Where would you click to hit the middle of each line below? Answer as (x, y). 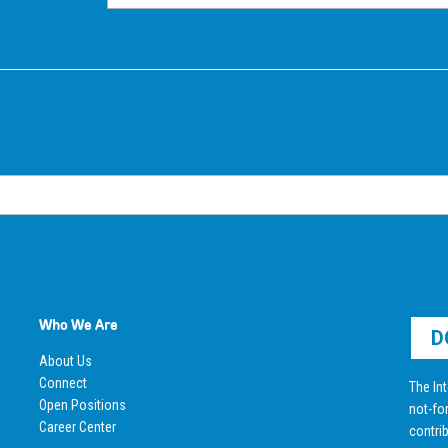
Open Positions (82, 404)
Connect (62, 382)
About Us (65, 360)
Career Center (77, 426)
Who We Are (78, 324)
